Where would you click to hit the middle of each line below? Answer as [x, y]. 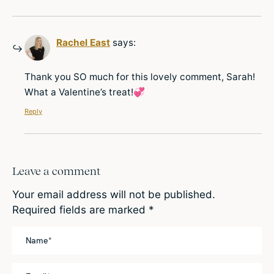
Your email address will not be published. [114, 195]
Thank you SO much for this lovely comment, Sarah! [140, 76]
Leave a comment [57, 171]
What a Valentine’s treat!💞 [85, 92]
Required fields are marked [80, 210]
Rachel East [83, 42]
